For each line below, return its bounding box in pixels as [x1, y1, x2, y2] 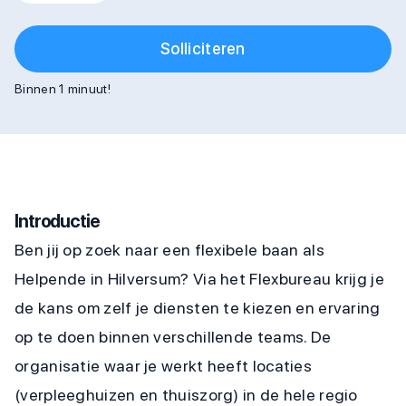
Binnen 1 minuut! [14, 82, 111, 96]
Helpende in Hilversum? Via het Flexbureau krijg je [14, 269, 384, 288]
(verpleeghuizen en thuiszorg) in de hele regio [14, 385, 358, 404]
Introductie [14, 210, 100, 232]
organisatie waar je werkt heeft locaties [14, 356, 312, 375]
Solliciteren [160, 39, 246, 58]
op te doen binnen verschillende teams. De [14, 327, 332, 346]
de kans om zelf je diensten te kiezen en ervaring [14, 298, 381, 317]
